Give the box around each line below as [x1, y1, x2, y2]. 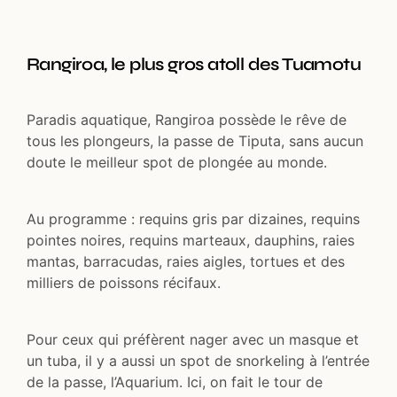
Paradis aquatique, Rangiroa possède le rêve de [27, 111, 346, 129]
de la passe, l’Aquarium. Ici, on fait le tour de [27, 373, 323, 392]
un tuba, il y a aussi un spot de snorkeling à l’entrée [27, 352, 370, 370]
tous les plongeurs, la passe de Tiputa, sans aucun [27, 132, 363, 151]
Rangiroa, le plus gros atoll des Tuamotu [27, 53, 361, 76]
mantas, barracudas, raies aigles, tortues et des [27, 253, 345, 271]
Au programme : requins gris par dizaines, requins [27, 210, 360, 229]
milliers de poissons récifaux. [27, 274, 221, 292]
